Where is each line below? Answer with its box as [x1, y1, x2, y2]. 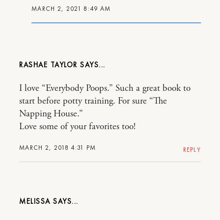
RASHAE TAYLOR [19, 59, 80, 70]
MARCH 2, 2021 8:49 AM [31, 4, 111, 13]
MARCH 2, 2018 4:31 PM [19, 143, 96, 152]
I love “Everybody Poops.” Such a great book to [19, 82, 191, 94]
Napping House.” [19, 108, 83, 120]
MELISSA [19, 196, 53, 206]
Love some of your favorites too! [19, 120, 136, 133]
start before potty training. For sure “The [19, 95, 167, 107]
